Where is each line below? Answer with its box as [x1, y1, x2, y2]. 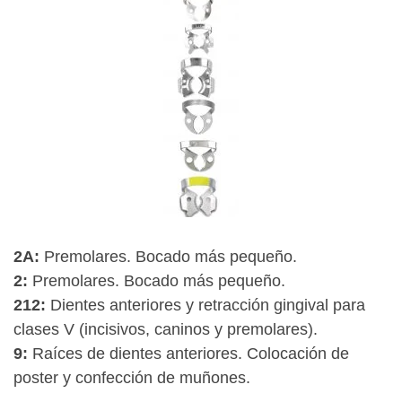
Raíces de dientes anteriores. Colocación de [28, 345, 349, 363]
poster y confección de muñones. [13, 369, 250, 387]
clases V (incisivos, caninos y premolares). [13, 320, 318, 338]
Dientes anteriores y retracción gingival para [46, 296, 365, 314]
